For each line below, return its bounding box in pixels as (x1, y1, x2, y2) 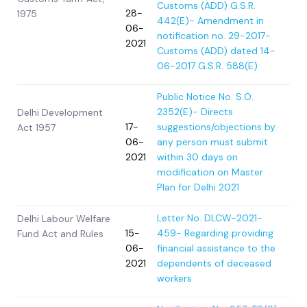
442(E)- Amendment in (157, 14, 264, 27)
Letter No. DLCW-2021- (157, 212, 262, 225)
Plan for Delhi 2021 (157, 181, 239, 194)
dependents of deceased (157, 257, 271, 270)
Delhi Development (17, 106, 103, 119)
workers (157, 272, 192, 285)
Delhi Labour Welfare (17, 212, 110, 225)
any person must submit (157, 136, 268, 149)
